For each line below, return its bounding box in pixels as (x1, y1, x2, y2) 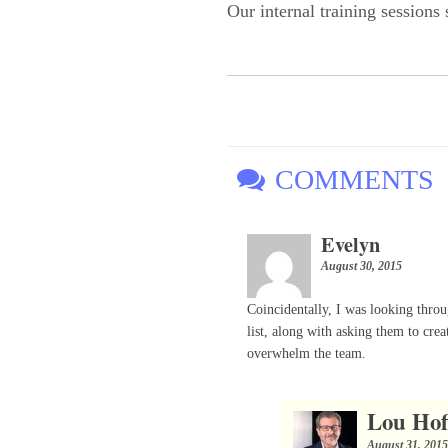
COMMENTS (275, 163, 435, 195)
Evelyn (321, 228, 381, 259)
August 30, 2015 (321, 258, 403, 273)
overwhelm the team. (247, 345, 367, 361)
